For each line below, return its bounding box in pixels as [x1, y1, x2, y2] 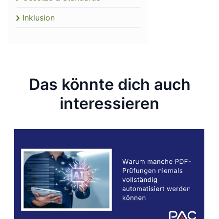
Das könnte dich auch [28, 75, 191, 94]
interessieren [60, 94, 159, 113]
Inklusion [22, 13, 55, 23]
